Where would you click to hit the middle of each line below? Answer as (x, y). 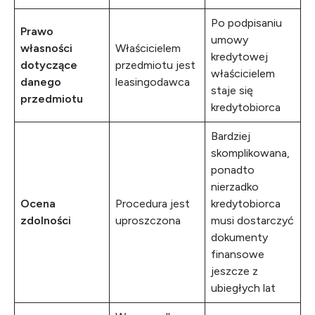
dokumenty (239, 237)
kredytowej (239, 57)
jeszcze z (234, 271)
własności (46, 48)
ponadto (233, 170)
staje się (232, 90)
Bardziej (231, 136)
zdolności (46, 220)
